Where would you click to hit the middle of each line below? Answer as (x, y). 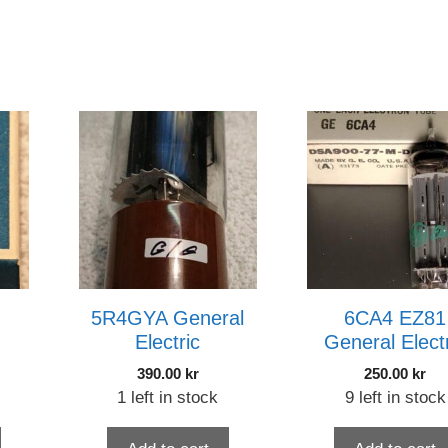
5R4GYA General (168, 317)
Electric (168, 341)
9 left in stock (395, 397)
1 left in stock (168, 397)
